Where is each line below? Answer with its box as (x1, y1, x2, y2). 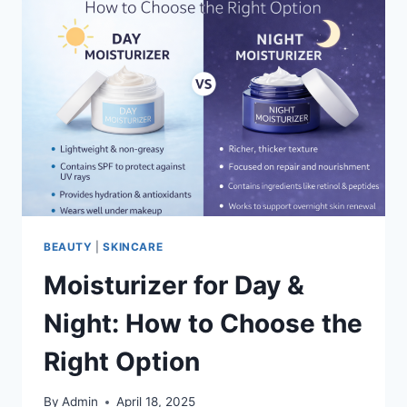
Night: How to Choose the (44, 307, 362, 339)
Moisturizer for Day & (44, 269, 304, 301)
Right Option (44, 345, 200, 377)
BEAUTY (44, 239, 93, 253)
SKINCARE (103, 239, 164, 253)
